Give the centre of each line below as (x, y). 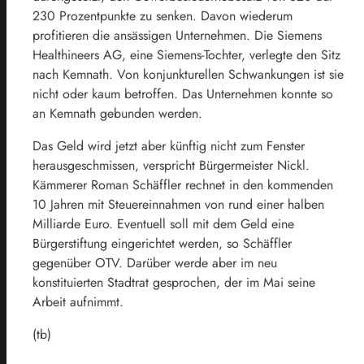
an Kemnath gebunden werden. (117, 113)
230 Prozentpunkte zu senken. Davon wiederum (162, 15)
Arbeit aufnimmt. (78, 301)
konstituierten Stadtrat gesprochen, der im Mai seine (174, 282)
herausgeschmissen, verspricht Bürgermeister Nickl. (171, 165)
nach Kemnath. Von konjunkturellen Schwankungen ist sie (188, 74)
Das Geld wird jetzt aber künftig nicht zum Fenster (169, 145)
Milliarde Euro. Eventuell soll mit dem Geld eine (163, 223)
